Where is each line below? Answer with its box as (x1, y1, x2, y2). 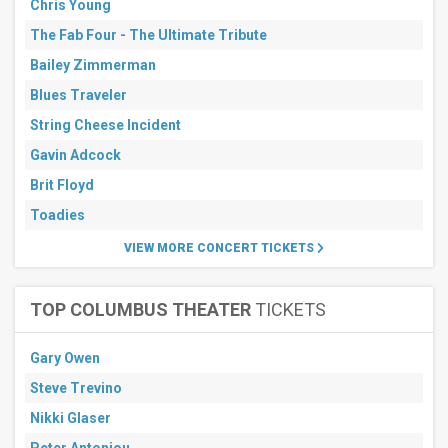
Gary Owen (30, 350, 100, 366)
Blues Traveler (30, 87, 127, 103)
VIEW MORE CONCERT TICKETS (123, 241, 317, 255)
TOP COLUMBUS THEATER (30, 299, 251, 320)
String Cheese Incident (30, 117, 181, 133)
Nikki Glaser (30, 410, 111, 426)
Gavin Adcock (30, 147, 121, 163)
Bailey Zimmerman (30, 57, 156, 73)
